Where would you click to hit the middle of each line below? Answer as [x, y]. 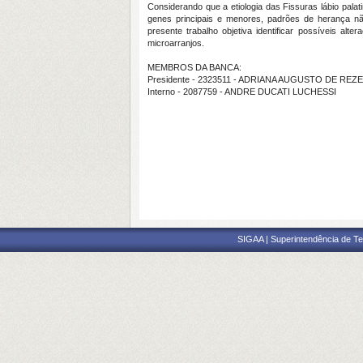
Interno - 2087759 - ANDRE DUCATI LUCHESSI [242, 92]
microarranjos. [176, 43]
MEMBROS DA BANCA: [194, 67]
